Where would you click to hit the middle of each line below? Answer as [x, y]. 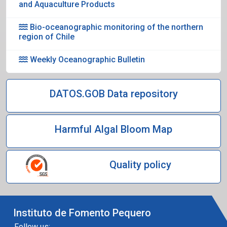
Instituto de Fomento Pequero [82, 213]
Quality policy [140, 165]
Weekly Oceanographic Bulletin [86, 60]
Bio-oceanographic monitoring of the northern [116, 27]
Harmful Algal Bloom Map [113, 129]
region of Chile [47, 37]
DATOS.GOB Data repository [113, 94]
